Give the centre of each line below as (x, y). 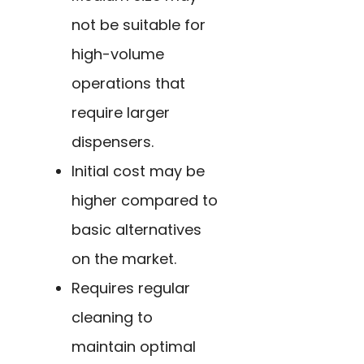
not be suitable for (139, 25)
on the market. (124, 259)
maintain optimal (134, 347)
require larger (121, 113)
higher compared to (145, 201)
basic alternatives (136, 230)
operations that (128, 84)
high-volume (118, 54)
